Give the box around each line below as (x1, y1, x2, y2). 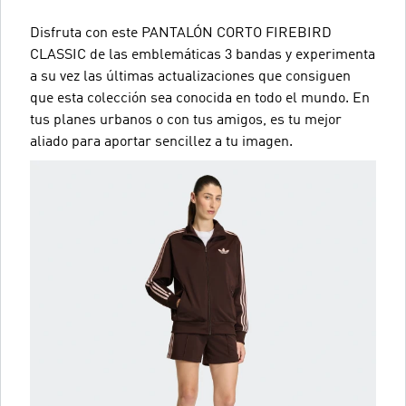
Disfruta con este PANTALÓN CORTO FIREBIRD (30, 25, 332, 41)
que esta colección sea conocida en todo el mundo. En (30, 91, 370, 106)
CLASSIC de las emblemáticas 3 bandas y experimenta (30, 47, 375, 63)
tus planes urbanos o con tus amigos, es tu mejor (30, 112, 342, 128)
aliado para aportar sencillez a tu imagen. (30, 134, 293, 150)
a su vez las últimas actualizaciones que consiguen (30, 69, 351, 84)
